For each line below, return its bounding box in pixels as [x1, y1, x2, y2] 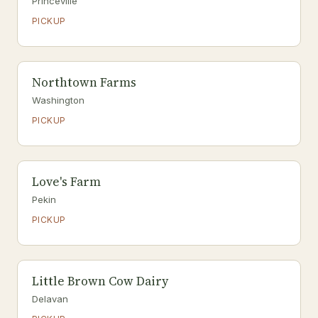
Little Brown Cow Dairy [32, 273, 168, 290]
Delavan [32, 293, 68, 305]
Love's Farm [32, 173, 101, 190]
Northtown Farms [32, 74, 136, 91]
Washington [32, 94, 84, 106]
